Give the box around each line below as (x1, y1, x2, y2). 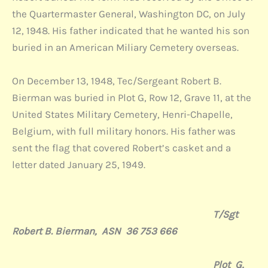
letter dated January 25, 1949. (12, 158, 145, 170)
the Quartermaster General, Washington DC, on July (12, 8, 245, 20)
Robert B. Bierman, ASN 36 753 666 (12, 224, 177, 237)
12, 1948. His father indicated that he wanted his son (12, 25, 249, 37)
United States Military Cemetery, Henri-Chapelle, (12, 108, 233, 120)
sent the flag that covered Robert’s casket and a (12, 141, 231, 154)
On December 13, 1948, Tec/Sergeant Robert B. (12, 74, 221, 87)
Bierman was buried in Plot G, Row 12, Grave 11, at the (12, 91, 251, 103)
